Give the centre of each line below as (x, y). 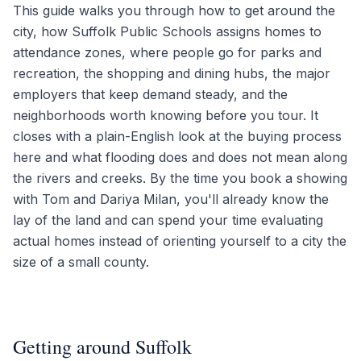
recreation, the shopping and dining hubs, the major (172, 73)
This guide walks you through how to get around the (174, 10)
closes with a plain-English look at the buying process (177, 136)
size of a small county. (81, 262)
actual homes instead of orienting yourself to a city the (180, 241)
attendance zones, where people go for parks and (167, 52)
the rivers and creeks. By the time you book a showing (180, 178)
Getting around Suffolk (102, 346)
